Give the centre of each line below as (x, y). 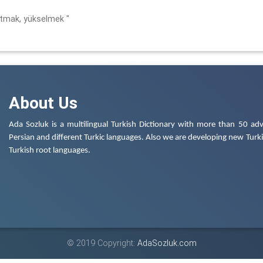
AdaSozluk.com (167, 243)
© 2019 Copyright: (102, 243)
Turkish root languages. (50, 150)
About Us (43, 102)
